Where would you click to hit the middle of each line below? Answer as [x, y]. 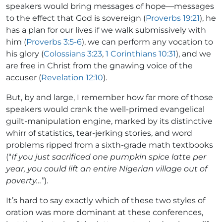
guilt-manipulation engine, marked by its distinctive [109, 121]
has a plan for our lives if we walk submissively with [106, 30]
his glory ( [25, 54]
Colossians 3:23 [73, 54]
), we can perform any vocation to [147, 42]
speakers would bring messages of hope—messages [110, 6]
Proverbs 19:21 [173, 18]
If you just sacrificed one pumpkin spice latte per [109, 157]
